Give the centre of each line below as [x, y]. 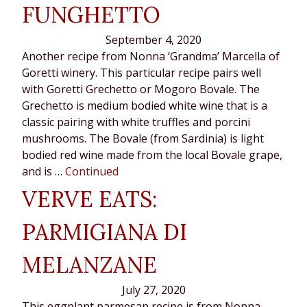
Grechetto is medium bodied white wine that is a [145, 105]
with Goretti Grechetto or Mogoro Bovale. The [141, 89]
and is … [44, 171]
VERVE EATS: [89, 199]
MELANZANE [89, 265]
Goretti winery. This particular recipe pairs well [142, 72]
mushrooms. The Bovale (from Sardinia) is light [143, 138]
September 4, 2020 [153, 39]
